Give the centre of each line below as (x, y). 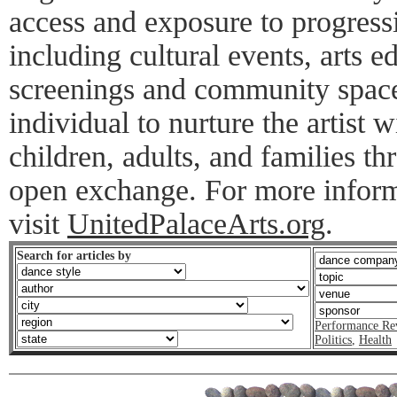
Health (375, 340)
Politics (333, 340)
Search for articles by (74, 256)
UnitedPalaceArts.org (196, 224)
